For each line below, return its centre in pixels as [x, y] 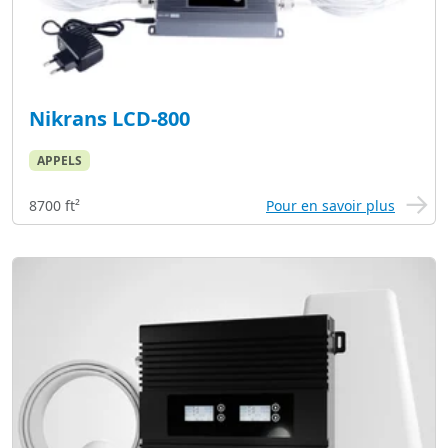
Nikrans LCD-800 [109, 118]
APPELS [59, 160]
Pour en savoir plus [330, 205]
